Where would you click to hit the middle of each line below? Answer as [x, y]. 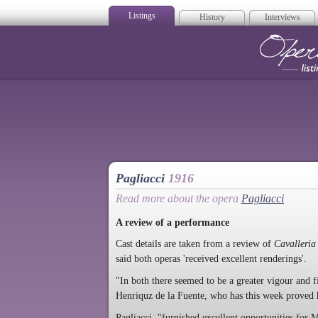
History [212, 17]
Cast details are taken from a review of [195, 244]
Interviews [282, 17]
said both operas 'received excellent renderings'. [211, 259]
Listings [142, 16]
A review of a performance [172, 222]
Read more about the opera [179, 198]
